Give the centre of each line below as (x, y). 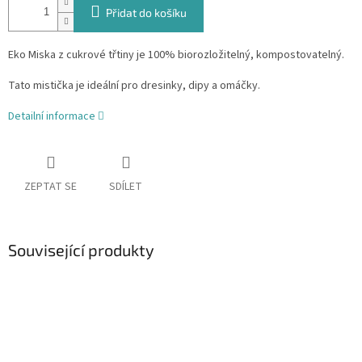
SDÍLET (126, 187)
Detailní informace (52, 117)
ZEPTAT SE (51, 187)
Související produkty (81, 250)
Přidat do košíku (146, 13)
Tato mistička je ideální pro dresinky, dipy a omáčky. (134, 86)
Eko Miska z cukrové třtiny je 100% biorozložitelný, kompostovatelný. (176, 55)
